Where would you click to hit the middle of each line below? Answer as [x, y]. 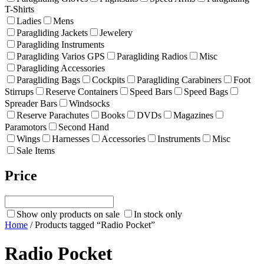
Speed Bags [206, 91]
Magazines [193, 115]
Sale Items [36, 150]
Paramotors [26, 127]
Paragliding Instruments [60, 44]
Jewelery [116, 32]
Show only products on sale [68, 214]
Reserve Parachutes [53, 115]
